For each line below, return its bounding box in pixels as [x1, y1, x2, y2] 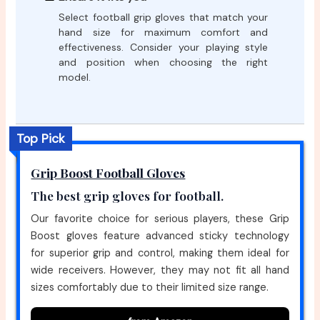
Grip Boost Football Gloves [31, 164, 186, 181]
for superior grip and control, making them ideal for [31, 246, 289, 260]
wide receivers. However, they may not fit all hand [31, 263, 289, 277]
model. [59, 71, 91, 84]
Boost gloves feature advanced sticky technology [31, 229, 289, 243]
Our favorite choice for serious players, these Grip [31, 211, 289, 226]
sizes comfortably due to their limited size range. [31, 280, 269, 294]
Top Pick [16, 130, 66, 146]
